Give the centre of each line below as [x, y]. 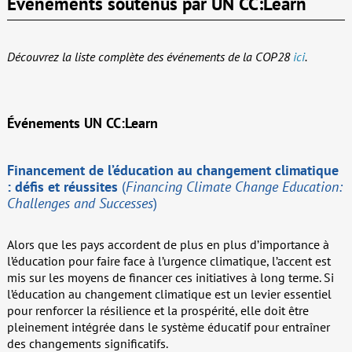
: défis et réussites [62, 187]
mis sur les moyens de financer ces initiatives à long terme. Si [170, 278]
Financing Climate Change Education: [234, 187]
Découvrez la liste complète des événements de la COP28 [150, 57]
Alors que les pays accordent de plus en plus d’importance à [168, 245]
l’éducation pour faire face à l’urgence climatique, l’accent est [169, 261]
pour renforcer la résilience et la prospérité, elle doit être [158, 311]
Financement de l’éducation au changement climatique [172, 170]
